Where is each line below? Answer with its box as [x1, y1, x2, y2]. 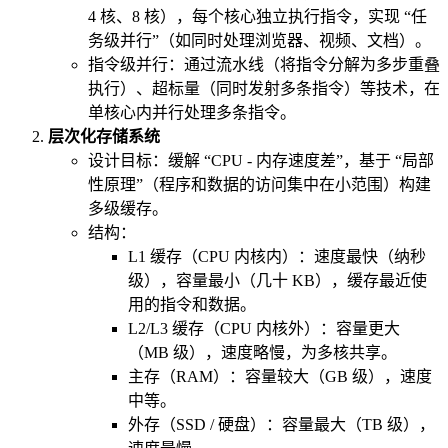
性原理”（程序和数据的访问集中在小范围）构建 [88, 176, 431, 194]
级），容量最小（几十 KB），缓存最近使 [128, 272, 427, 290]
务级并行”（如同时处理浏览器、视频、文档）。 [88, 32, 431, 50]
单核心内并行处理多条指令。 [88, 104, 296, 122]
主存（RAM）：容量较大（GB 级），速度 [128, 368, 432, 386]
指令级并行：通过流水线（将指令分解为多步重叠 [88, 56, 440, 74]
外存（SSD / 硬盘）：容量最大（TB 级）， [128, 416, 435, 434]
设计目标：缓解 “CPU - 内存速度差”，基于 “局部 [88, 152, 434, 170]
